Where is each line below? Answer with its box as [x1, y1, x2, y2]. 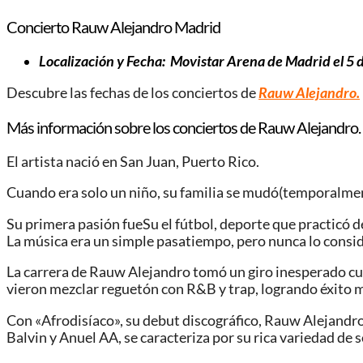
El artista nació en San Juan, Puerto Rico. [6, 152, 259, 170]
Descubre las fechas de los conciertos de [6, 83, 258, 101]
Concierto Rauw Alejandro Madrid [6, 16, 220, 36]
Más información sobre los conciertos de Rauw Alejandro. [6, 117, 361, 137]
